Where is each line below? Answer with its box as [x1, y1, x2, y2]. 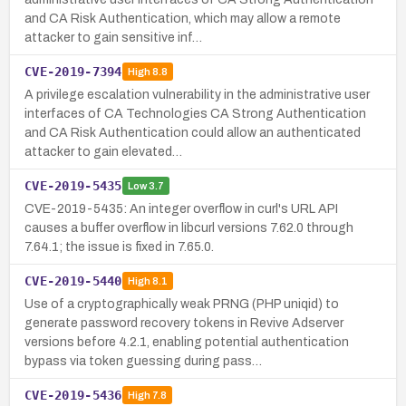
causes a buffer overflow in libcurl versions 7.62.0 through [24, 220, 353, 235]
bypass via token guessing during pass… [24, 353, 262, 368]
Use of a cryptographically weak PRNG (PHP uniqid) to [24, 296, 339, 311]
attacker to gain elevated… [24, 144, 182, 159]
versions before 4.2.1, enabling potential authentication [24, 334, 349, 349]
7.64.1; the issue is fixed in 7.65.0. [24, 239, 214, 254]
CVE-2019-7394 [24, 63, 122, 79]
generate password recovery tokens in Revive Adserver [24, 315, 343, 330]
